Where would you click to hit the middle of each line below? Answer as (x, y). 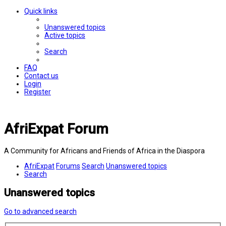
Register (38, 92)
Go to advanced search (40, 212)
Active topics (65, 35)
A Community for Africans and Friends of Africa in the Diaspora (104, 151)
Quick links (41, 11)
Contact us (41, 76)
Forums (68, 166)
